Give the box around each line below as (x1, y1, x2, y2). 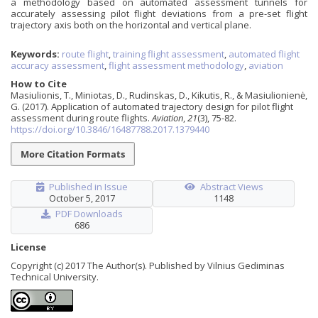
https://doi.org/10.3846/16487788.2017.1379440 (11, 122, 209, 136)
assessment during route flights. (11, 111, 152, 124)
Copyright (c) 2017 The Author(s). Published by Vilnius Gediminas (11, 259, 285, 273)
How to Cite (11, 77, 67, 90)
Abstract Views (199, 180, 263, 194)
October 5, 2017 (48, 192, 115, 205)
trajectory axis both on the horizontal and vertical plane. (11, 18, 251, 32)
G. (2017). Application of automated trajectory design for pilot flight (11, 99, 293, 113)
